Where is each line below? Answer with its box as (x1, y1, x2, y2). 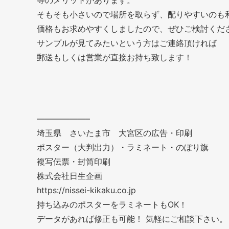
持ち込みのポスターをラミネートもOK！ (37, 199, 187, 210)
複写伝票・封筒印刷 (37, 156, 110, 167)
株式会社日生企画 (37, 170, 102, 181)
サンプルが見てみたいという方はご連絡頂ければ (37, 37, 217, 48)
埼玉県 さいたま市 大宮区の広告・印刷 (37, 127, 192, 138)
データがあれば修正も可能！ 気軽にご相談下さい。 (37, 213, 227, 224)
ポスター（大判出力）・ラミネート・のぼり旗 (37, 142, 209, 152)
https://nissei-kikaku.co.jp (37, 185, 136, 195)
